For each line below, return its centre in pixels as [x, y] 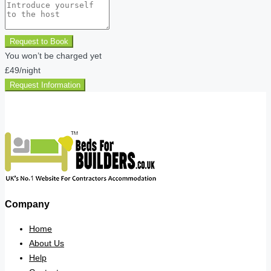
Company [27, 204]
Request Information [45, 85]
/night [30, 70]
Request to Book [39, 41]
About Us [47, 243]
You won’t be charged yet [53, 55]
